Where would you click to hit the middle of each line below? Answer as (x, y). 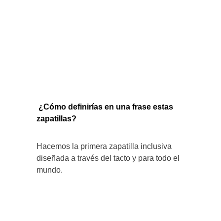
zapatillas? (56, 119)
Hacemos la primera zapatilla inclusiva (104, 147)
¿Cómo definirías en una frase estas (106, 107)
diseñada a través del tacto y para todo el (108, 158)
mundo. (50, 170)
